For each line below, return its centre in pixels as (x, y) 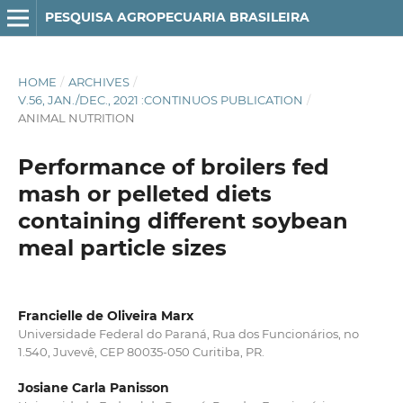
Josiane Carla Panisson (93, 388)
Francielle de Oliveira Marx (105, 315)
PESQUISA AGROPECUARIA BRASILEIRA (177, 17)
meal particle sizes (122, 247)
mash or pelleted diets (144, 193)
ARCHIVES (99, 81)
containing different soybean (183, 220)
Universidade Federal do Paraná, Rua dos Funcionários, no (188, 333)
